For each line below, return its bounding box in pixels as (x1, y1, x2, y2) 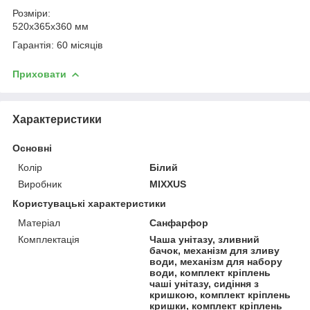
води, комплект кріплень (149, 266, 271, 278)
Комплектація (18, 233, 80, 245)
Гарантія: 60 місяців (12, 39, 102, 51)
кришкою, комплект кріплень (149, 289, 291, 300)
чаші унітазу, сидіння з (149, 277, 259, 289)
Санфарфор (149, 217, 209, 228)
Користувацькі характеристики (12, 197, 166, 209)
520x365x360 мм (12, 20, 89, 32)
